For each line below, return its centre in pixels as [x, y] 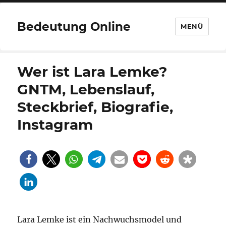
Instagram [55, 125]
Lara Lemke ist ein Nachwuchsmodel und [100, 219]
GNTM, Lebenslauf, [86, 89]
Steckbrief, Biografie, [95, 107]
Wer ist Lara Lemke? [92, 72]
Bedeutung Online [74, 26]
